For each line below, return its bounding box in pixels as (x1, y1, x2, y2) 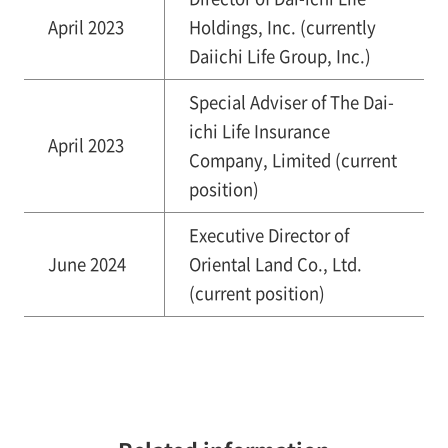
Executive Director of (188, 223, 349, 248)
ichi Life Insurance (188, 119, 330, 144)
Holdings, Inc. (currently (188, 15, 376, 40)
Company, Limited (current (188, 148, 397, 173)
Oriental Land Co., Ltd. (188, 252, 362, 277)
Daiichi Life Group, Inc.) (188, 44, 371, 69)
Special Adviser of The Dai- (188, 90, 394, 115)
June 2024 (47, 252, 126, 277)
